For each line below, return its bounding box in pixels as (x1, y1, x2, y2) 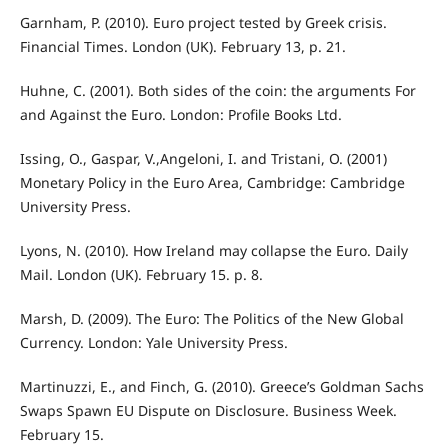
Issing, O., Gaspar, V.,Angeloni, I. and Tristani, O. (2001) (19, 148, 387, 168)
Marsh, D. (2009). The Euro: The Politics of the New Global (19, 308, 404, 328)
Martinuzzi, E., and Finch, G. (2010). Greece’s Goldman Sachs (19, 376, 424, 396)
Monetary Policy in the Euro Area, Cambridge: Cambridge (19, 172, 405, 192)
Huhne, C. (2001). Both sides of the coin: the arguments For (19, 80, 416, 100)
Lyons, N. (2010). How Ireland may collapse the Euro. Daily (19, 240, 408, 260)
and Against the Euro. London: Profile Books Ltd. (19, 104, 342, 124)
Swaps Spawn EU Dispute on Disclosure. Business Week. (19, 400, 397, 420)
